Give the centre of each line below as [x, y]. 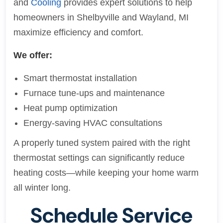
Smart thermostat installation [80, 78]
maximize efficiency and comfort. [78, 32]
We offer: [33, 55]
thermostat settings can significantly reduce [99, 158]
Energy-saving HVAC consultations [93, 123]
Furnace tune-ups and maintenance [94, 93]
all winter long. [42, 188]
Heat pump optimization [70, 108]
